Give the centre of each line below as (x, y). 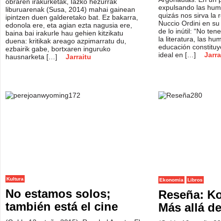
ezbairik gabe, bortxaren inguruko (58, 49)
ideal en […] (178, 55)
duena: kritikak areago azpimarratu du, (66, 41)
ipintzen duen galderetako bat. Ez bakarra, (72, 17)
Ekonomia (171, 180)
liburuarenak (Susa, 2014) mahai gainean (70, 9)
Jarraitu (78, 57)
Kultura (15, 179)
